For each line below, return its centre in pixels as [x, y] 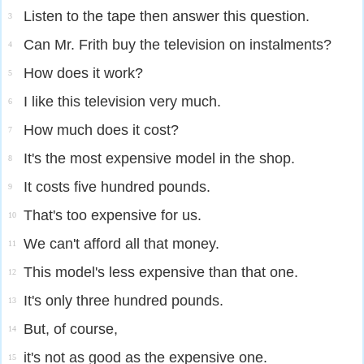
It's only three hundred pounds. [123, 301]
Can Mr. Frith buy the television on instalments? [178, 45]
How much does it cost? [101, 130]
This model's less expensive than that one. [161, 272]
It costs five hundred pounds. [117, 187]
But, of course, [71, 329]
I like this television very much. [122, 102]
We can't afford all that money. [121, 244]
